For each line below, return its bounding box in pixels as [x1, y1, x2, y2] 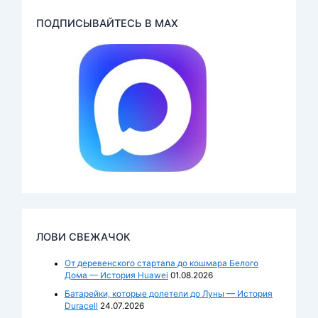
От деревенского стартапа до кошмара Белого [64, 258, 258, 268]
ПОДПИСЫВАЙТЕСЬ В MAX [35, 16, 178, 30]
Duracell [64, 300, 98, 311]
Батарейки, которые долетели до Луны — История [64, 288, 273, 299]
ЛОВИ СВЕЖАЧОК [35, 230, 131, 243]
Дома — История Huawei [64, 270, 168, 280]
